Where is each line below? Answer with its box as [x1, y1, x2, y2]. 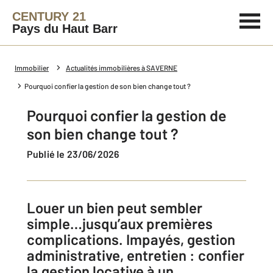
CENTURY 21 [12, 10, 86, 23]
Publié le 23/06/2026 [33, 148, 119, 160]
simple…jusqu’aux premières [27, 214, 213, 232]
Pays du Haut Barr [12, 22, 118, 35]
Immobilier [15, 63, 49, 72]
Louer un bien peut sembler [27, 199, 202, 216]
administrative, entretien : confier [27, 246, 244, 264]
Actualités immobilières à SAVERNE [66, 63, 177, 72]
